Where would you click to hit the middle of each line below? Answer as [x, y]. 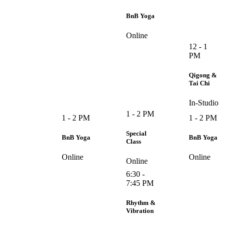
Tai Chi [199, 83]
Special [136, 133]
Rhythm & [141, 202]
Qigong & [203, 75]
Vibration [140, 210]
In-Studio [204, 102]
